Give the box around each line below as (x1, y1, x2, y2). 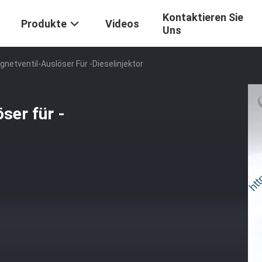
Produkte (21, 18, 67, 30)
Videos (105, 18, 139, 30)
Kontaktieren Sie (163, 11, 243, 24)
